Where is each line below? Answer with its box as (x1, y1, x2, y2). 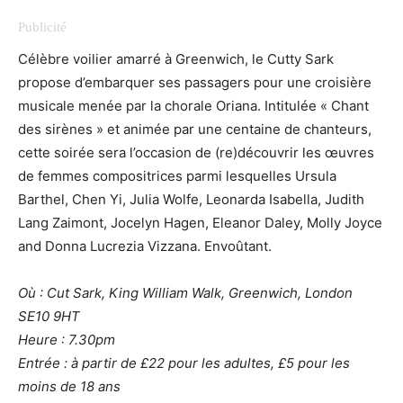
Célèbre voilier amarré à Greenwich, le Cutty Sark (18, 49, 334, 67)
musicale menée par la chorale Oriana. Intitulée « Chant (18, 96, 369, 114)
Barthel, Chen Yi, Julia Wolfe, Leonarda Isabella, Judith (18, 190, 364, 208)
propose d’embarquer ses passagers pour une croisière (18, 73, 372, 91)
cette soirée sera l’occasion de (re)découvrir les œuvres (18, 143, 374, 161)
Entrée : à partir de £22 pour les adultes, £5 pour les (18, 354, 350, 372)
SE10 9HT (18, 307, 80, 325)
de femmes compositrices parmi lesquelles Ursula (18, 166, 336, 184)
